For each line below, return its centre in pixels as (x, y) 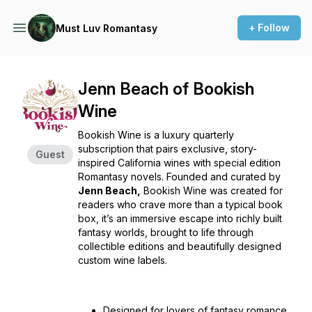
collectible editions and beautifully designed (180, 246)
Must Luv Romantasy (107, 28)
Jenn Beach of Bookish (166, 89)
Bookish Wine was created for (212, 190)
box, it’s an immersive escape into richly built (180, 218)
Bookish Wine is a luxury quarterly (156, 135)
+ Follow (269, 28)
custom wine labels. (123, 260)
